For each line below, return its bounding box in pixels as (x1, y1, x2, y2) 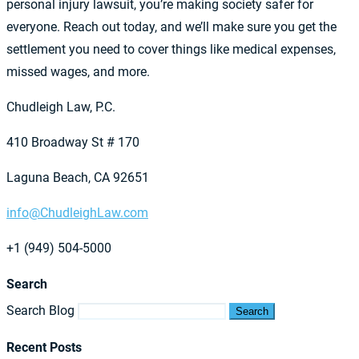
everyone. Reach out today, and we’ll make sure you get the (6, 19, 337, 34)
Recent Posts (6, 339, 82, 355)
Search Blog (6, 303, 75, 319)
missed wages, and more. (6, 64, 150, 79)
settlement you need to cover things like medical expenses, (6, 42, 336, 57)
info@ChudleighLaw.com (6, 205, 148, 220)
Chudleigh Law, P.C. (6, 99, 115, 115)
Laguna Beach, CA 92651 (6, 170, 149, 185)
